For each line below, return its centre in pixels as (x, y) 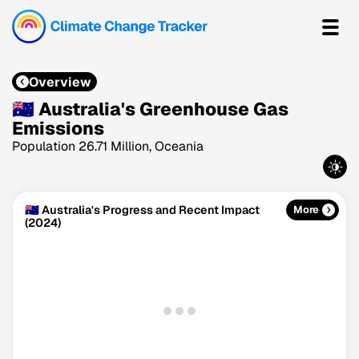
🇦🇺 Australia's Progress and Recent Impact (142, 210)
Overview (60, 82)
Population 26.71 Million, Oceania (108, 146)
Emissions (58, 128)
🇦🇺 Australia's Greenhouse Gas (150, 109)
